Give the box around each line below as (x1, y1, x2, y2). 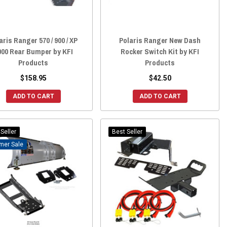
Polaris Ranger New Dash (119, 34, 201, 46)
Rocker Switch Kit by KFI (121, 46, 200, 57)
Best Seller (112, 128, 143, 135)
